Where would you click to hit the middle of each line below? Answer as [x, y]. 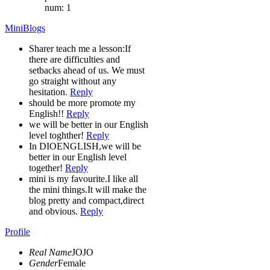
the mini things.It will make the [88, 189]
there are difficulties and [74, 59]
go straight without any [73, 81]
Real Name [50, 252]
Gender [43, 263]
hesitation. [49, 92]
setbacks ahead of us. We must [87, 70]
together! [47, 168]
